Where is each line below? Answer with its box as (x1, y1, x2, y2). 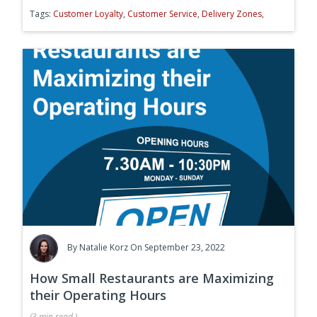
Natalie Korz (79, 241, 128, 254)
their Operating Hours (30, 286, 166, 304)
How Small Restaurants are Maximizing (30, 269, 274, 287)
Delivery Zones (202, 7, 262, 20)
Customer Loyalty (53, 7, 123, 20)
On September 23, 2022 (130, 241, 225, 254)
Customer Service (127, 7, 197, 20)
